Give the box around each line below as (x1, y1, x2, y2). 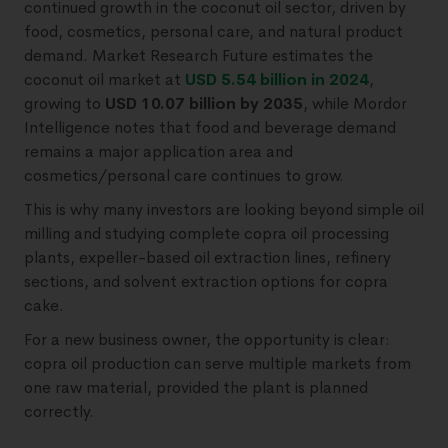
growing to (24, 92, 105, 114)
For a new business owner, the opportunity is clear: (24, 328, 390, 350)
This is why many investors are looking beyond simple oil (24, 198, 424, 220)
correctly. (24, 400, 94, 422)
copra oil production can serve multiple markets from (24, 352, 411, 374)
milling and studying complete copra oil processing (24, 222, 389, 244)
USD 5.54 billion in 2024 (185, 68, 369, 90)
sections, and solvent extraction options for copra (24, 270, 388, 292)
